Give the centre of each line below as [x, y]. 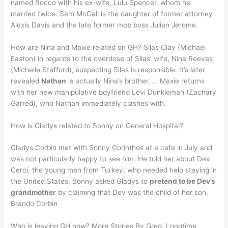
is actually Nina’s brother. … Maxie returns [136, 81]
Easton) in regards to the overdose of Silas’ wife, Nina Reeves [112, 58]
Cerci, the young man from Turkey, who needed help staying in [114, 170]
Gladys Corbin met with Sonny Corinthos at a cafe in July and [112, 148]
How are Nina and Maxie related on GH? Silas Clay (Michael [108, 47]
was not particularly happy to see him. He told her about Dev [111, 159]
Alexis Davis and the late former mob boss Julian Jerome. [105, 25]
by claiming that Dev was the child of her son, [132, 193]
